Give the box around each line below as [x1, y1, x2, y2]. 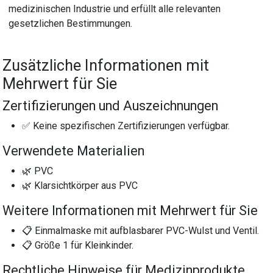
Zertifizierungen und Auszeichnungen [2, 97, 219, 113]
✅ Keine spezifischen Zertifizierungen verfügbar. [22, 119, 230, 132]
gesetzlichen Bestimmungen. [9, 17, 133, 29]
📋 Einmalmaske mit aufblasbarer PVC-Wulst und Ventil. [22, 224, 260, 236]
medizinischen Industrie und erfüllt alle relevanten [9, 2, 221, 15]
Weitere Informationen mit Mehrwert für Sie [2, 202, 258, 218]
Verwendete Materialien [2, 143, 145, 158]
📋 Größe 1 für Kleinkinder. [22, 239, 134, 251]
